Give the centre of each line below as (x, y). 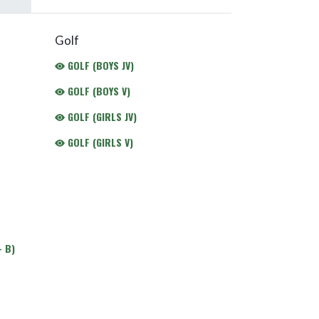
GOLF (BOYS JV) (99, 65)
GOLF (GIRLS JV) (100, 116)
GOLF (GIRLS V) (99, 142)
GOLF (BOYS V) (97, 91)
